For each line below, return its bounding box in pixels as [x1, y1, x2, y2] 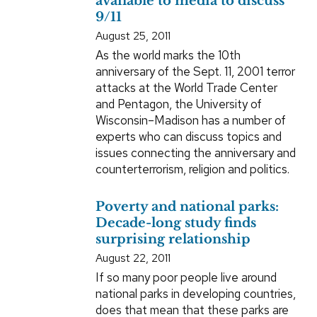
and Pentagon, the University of [95, 96, 262, 113]
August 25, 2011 [95, 28, 171, 44]
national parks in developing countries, [95, 286, 296, 302]
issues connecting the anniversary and [95, 145, 296, 161]
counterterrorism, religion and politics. [95, 161, 289, 178]
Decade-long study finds [95, 215, 256, 231]
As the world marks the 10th [95, 47, 241, 64]
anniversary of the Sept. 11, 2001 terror [95, 64, 295, 80]
